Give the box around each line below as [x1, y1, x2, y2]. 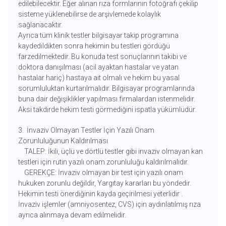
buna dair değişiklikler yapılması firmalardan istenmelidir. [18, 95, 195, 103]
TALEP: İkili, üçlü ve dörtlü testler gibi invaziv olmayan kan [18, 147, 203, 156]
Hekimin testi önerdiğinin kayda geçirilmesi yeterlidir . [18, 190, 183, 198]
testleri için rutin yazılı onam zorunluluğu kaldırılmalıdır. [18, 158, 189, 166]
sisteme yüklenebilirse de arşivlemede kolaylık [18, 10, 161, 19]
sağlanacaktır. [18, 21, 63, 29]
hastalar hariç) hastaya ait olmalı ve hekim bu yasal [18, 74, 180, 82]
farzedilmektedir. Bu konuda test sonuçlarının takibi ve [18, 52, 187, 61]
